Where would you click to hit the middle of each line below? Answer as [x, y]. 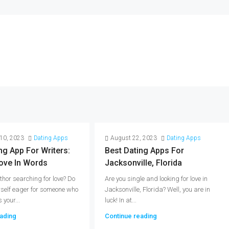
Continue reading [131, 216]
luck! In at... [121, 200]
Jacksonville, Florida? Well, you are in [158, 189]
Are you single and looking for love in [156, 179]
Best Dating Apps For [145, 151]
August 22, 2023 [134, 138]
